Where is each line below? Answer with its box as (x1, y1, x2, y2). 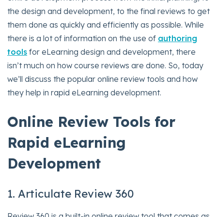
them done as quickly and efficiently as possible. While (7, 19, 204, 30)
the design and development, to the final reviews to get (7, 6, 210, 16)
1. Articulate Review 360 (7, 186, 134, 201)
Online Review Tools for (7, 112, 175, 130)
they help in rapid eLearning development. (7, 87, 161, 97)
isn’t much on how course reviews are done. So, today (7, 60, 203, 70)
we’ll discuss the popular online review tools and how (7, 74, 198, 84)
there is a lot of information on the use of (7, 33, 158, 43)
